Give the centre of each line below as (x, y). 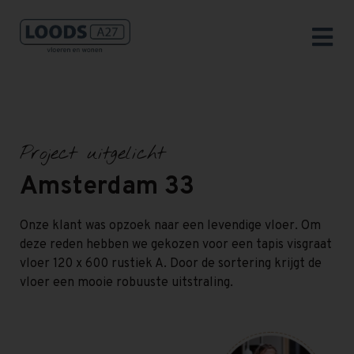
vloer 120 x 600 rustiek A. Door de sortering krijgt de (171, 264)
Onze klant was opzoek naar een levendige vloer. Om (170, 226)
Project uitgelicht (92, 154)
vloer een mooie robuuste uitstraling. (126, 283)
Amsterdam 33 (107, 187)
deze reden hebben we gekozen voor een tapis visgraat (176, 245)
